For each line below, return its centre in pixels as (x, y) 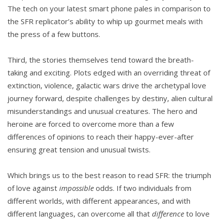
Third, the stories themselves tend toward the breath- (101, 60)
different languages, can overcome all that (80, 214)
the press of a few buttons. (54, 34)
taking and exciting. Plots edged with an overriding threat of (109, 73)
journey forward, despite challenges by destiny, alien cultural (110, 98)
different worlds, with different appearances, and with (99, 201)
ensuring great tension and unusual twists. (79, 150)
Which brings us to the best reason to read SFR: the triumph (109, 175)
